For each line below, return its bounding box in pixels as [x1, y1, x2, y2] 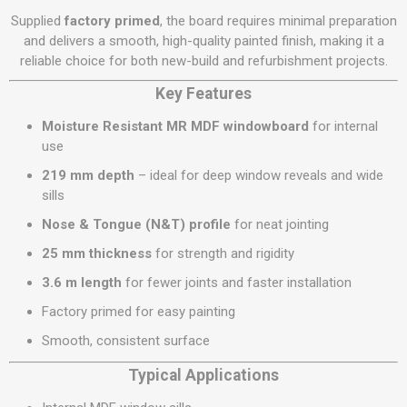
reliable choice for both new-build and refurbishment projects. [19, 53, 388, 69]
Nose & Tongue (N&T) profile [42, 216, 231, 233]
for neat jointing [231, 216, 329, 233]
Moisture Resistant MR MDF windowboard [42, 118, 309, 134]
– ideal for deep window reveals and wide [134, 167, 383, 184]
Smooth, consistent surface [42, 333, 210, 349]
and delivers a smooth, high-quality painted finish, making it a [23, 33, 384, 49]
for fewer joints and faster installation [122, 274, 352, 291]
